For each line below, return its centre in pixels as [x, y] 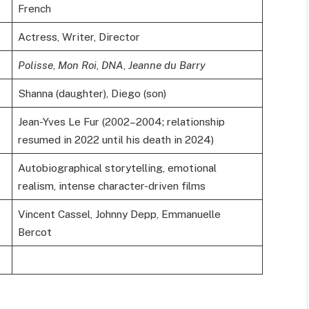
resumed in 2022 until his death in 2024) [116, 139]
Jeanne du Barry [167, 64]
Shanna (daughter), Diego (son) [92, 93]
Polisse [35, 64]
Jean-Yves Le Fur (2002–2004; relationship [121, 121]
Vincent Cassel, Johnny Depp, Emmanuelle [119, 213]
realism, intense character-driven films [111, 185]
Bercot [34, 231]
